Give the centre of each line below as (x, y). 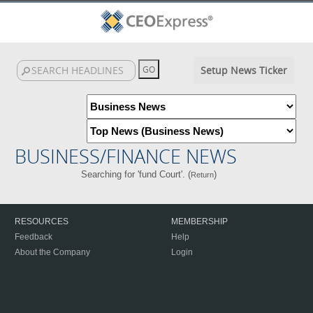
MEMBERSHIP (199, 221)
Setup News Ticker (243, 70)
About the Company (52, 252)
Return (202, 175)
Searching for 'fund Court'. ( (136, 174)
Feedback (34, 237)
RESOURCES (42, 221)
